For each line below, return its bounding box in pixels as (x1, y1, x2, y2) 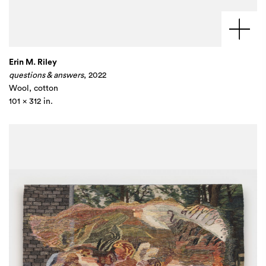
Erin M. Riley (9, 58, 57, 66)
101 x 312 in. (9, 97, 53, 106)
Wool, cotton (9, 84, 58, 93)
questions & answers (9, 71, 84, 80)
